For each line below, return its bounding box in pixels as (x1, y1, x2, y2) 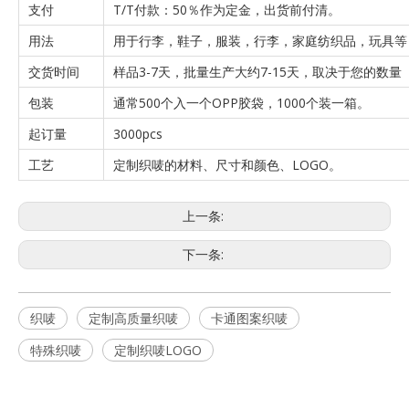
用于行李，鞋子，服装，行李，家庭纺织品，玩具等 (113, 32, 407, 49)
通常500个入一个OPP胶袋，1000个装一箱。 (113, 94, 370, 111)
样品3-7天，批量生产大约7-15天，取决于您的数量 (113, 63, 402, 80)
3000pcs (113, 125, 163, 142)
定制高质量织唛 (89, 309, 178, 327)
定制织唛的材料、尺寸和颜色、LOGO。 (113, 156, 341, 173)
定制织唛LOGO (114, 341, 202, 359)
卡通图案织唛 (211, 309, 288, 327)
